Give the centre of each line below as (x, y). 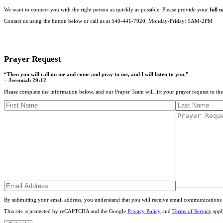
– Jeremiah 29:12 (25, 80)
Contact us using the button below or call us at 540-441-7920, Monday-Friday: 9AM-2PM (108, 21)
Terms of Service (192, 211)
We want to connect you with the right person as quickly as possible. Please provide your (107, 10)
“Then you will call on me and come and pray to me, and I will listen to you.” (96, 74)
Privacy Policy (144, 211)
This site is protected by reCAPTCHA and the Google (66, 211)
